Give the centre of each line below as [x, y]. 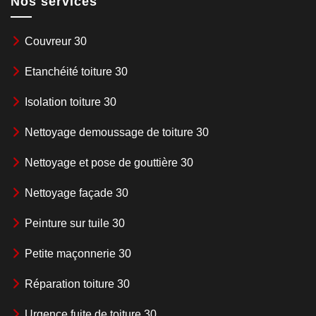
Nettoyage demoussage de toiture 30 [117, 132]
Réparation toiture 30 [77, 284]
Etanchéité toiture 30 [76, 71]
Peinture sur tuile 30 [75, 223]
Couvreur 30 [56, 41]
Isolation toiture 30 [71, 102]
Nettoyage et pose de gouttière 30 [109, 162]
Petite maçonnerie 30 [78, 253]
